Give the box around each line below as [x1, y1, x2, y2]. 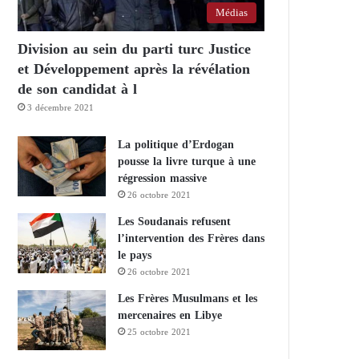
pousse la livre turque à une [118, 150, 256, 172]
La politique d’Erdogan [118, 133, 235, 155]
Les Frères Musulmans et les [118, 287, 258, 309]
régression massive [118, 167, 208, 189]
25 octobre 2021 [127, 323, 192, 341]
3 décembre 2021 [27, 99, 95, 116]
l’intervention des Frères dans [118, 227, 265, 249]
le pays [118, 244, 152, 266]
